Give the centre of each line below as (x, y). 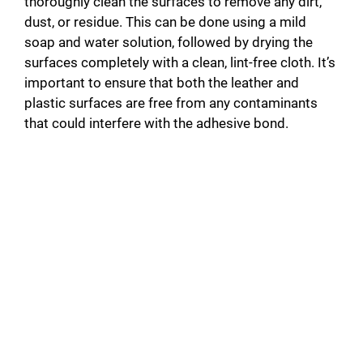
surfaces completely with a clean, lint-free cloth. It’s (180, 63)
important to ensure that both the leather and (162, 83)
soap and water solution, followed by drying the (169, 43)
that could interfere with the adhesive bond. (156, 124)
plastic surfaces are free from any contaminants (171, 103)
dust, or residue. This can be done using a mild (165, 22)
